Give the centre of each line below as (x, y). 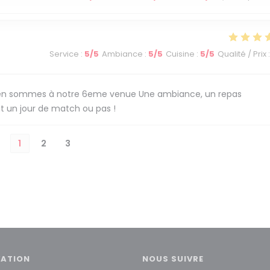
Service (64, 54)
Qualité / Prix (242, 54)
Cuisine (180, 54)
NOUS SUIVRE (173, 259)
